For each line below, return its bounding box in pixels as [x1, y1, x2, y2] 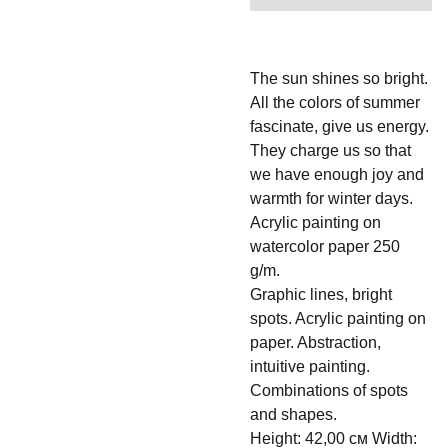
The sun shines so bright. [250, 70, 428, 87]
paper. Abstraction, [250, 334, 381, 351]
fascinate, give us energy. [250, 118, 429, 135]
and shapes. [250, 406, 341, 423]
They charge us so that [250, 142, 411, 159]
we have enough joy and [250, 166, 424, 183]
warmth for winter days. [250, 190, 413, 207]
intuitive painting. [250, 358, 370, 375]
